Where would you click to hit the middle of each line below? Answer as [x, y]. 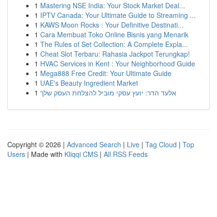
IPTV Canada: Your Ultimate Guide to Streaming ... [118, 15]
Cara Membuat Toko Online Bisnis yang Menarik [114, 34]
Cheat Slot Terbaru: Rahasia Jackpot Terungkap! [115, 54]
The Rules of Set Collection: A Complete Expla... [114, 44]
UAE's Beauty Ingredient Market [89, 83]
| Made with [45, 154]
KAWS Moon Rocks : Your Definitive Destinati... [112, 25]
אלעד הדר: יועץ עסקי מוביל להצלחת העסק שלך [108, 93]
